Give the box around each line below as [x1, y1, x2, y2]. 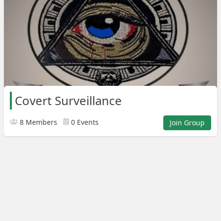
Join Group [170, 118, 205, 127]
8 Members [18, 117, 57, 127]
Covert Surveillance [15, 92, 122, 109]
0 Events [69, 117, 99, 127]
